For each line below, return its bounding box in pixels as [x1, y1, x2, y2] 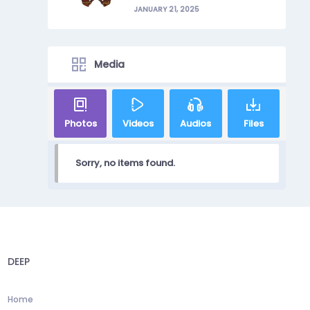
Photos [64, 117, 97, 131]
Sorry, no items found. [75, 156, 176, 170]
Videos [122, 117, 154, 131]
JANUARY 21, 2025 [134, 3, 200, 15]
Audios [180, 117, 212, 131]
